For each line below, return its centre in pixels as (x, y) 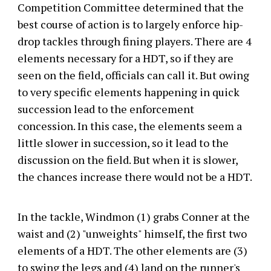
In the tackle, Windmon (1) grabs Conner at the (133, 217)
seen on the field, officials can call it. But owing (133, 75)
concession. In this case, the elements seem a (129, 126)
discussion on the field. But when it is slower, (127, 160)
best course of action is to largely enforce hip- (130, 24)
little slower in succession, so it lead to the (123, 143)
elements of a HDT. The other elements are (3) (132, 250)
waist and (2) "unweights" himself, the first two (132, 233)
